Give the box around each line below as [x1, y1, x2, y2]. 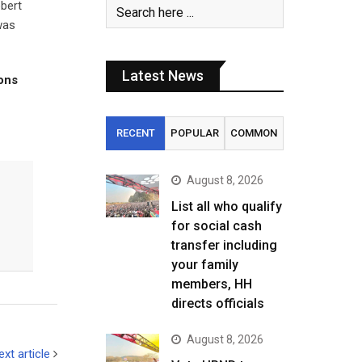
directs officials [171, 296, 264, 311]
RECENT [116, 127, 155, 139]
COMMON [230, 127, 278, 139]
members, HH [171, 276, 252, 292]
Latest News [122, 67, 204, 84]
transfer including [171, 238, 277, 253]
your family [171, 257, 238, 272]
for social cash [171, 218, 262, 234]
